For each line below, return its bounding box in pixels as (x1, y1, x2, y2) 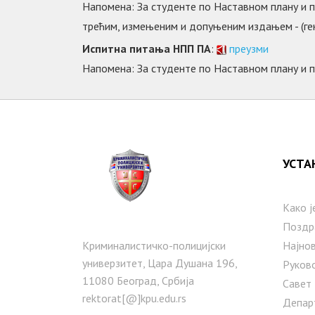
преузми (229, 41, 269, 56)
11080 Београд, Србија (82, 273, 194, 288)
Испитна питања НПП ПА (82, 41, 211, 56)
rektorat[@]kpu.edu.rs (82, 290, 186, 305)
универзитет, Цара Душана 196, (82, 255, 237, 270)
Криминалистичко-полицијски (82, 238, 226, 252)
